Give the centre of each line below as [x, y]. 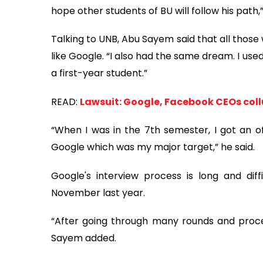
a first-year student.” [100, 73]
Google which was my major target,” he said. [153, 147]
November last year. [99, 193]
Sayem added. [84, 238]
